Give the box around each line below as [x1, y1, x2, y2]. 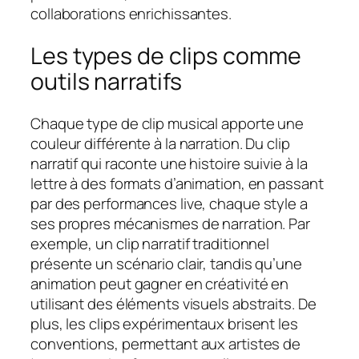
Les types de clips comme [30, 40, 301, 72]
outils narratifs [30, 66, 183, 98]
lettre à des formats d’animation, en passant [30, 172, 324, 194]
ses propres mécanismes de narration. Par [30, 212, 310, 234]
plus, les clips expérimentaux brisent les [30, 313, 298, 334]
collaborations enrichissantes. [30, 3, 232, 25]
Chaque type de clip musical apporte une [30, 112, 305, 134]
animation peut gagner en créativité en [30, 272, 289, 294]
